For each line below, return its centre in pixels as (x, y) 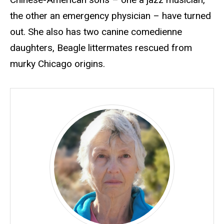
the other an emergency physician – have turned (110, 16)
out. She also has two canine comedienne (96, 32)
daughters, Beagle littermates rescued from (101, 48)
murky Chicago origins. (57, 64)
